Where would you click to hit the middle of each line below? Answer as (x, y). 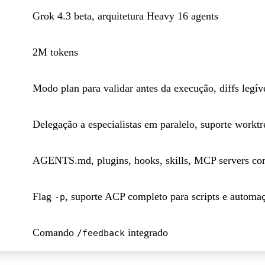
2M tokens (55, 52)
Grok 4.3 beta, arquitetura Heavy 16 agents (125, 16)
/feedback (101, 232)
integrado (146, 232)
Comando (55, 232)
